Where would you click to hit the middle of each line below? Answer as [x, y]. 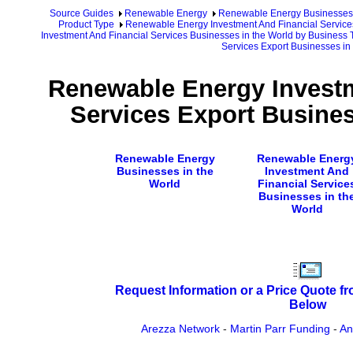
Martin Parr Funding [280, 329]
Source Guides [82, 13]
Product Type [86, 24]
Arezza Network [180, 329]
